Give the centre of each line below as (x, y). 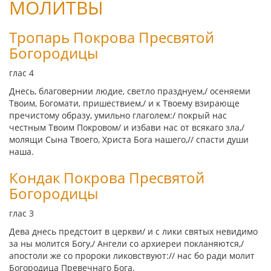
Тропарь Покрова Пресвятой (112, 37)
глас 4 (23, 73)
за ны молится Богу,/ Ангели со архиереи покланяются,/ (126, 243)
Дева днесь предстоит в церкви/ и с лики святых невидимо (133, 231)
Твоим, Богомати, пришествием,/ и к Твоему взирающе (124, 103)
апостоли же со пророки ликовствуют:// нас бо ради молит (132, 256)
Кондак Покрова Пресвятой (107, 178)
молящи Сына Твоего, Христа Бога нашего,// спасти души (129, 139)
